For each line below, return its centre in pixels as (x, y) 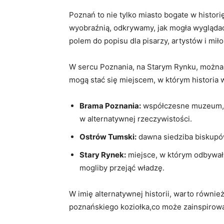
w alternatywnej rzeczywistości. (136, 118)
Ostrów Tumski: (108, 136)
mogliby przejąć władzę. (122, 167)
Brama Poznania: (110, 105)
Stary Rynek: (103, 154)
